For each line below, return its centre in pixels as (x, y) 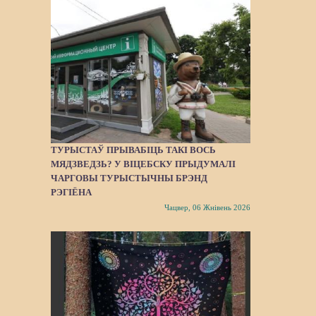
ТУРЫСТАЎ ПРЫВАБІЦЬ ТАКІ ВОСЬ (133, 150)
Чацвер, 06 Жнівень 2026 (207, 208)
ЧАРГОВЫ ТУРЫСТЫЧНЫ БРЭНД (129, 178)
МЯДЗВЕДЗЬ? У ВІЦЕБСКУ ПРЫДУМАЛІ (143, 164)
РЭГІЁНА (71, 193)
